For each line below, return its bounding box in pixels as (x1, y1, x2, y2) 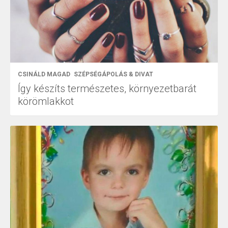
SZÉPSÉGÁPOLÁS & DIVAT (74, 70, 153, 78)
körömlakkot (18, 95, 74, 107)
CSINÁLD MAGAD (18, 70, 70, 78)
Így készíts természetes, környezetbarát (18, 82, 196, 95)
